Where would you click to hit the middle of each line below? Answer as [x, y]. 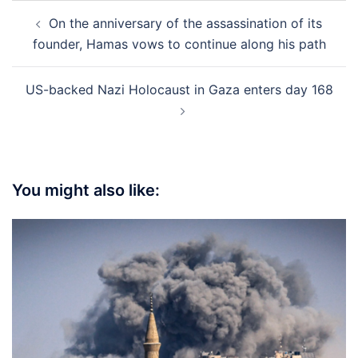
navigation [60, 33]
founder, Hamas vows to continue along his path [179, 44]
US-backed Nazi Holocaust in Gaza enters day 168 [179, 90]
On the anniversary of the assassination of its [185, 24]
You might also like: [86, 191]
